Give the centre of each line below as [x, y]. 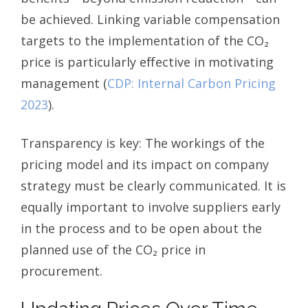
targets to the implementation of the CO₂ [145, 40]
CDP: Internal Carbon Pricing [191, 83]
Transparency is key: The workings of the [143, 143]
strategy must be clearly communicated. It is [153, 185]
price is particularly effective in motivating [147, 62]
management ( [64, 83]
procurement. [62, 271]
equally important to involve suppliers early [151, 207]
